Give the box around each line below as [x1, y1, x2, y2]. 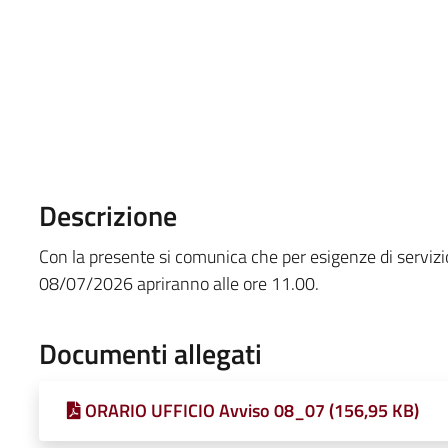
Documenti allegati [38, 331, 262, 375]
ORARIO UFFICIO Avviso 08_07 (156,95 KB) [84, 396, 419, 424]
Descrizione [38, 193, 177, 237]
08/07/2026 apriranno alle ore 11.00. [38, 269, 319, 297]
